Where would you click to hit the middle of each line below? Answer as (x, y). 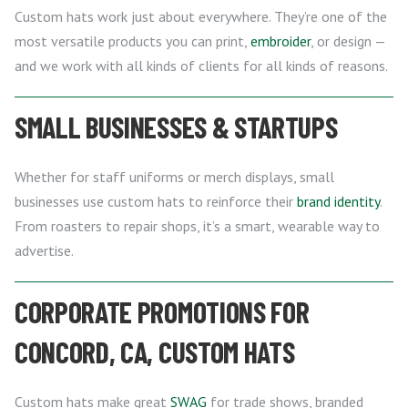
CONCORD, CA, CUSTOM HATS (155, 351)
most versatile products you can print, (133, 41)
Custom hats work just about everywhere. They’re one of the (201, 16)
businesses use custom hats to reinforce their (156, 201)
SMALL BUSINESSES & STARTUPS (176, 126)
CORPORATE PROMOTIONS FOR (162, 311)
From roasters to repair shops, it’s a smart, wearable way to (197, 225)
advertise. (44, 250)
